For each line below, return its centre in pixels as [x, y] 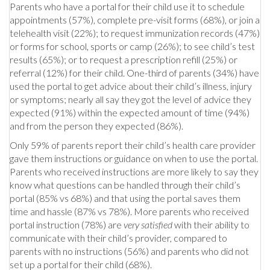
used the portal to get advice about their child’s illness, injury [131, 86]
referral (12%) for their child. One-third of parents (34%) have [134, 72]
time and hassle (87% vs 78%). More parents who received [129, 211]
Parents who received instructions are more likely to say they [134, 171]
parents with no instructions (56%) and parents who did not [129, 251]
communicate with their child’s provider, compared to [118, 237]
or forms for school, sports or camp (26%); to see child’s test [132, 46]
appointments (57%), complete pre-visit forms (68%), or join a [135, 19]
